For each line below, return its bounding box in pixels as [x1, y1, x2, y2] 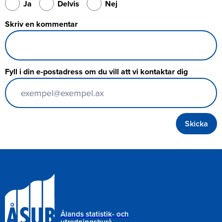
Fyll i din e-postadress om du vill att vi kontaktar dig [5, 66, 188, 78]
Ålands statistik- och [60, 209, 129, 220]
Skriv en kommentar [5, 18, 78, 30]
